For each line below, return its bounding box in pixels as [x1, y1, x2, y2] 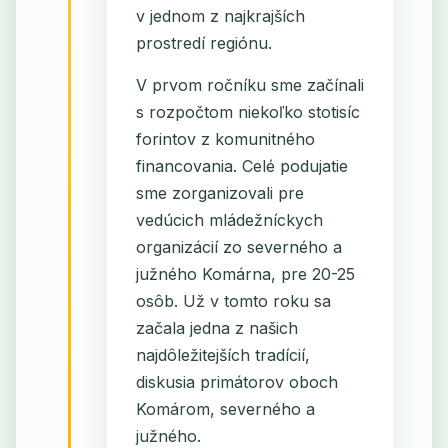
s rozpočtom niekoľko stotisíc [135, 101, 360, 122]
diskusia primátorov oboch [135, 371, 338, 392]
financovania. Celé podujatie [135, 155, 348, 176]
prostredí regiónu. [135, 33, 272, 54]
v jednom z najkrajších [135, 6, 305, 27]
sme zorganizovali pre [135, 182, 304, 203]
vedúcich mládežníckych [135, 209, 323, 230]
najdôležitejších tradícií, [135, 344, 310, 365]
